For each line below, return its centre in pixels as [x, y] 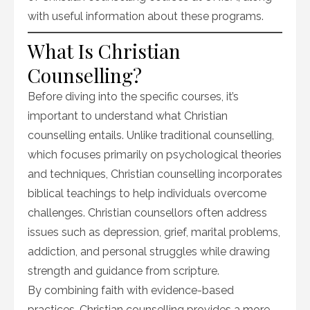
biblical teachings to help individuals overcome [147, 193]
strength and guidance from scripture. [124, 271]
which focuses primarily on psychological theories [155, 155]
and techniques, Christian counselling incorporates [155, 174]
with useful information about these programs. [146, 16]
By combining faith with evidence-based [131, 290]
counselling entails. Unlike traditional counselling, [151, 135]
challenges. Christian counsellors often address [147, 213]
